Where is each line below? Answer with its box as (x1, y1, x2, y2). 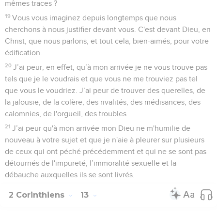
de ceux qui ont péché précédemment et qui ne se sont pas (5, 147, 206, 155)
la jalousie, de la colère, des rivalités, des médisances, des (5, 98, 201, 106)
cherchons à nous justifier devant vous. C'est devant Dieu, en (5, 25, 211, 33)
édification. (5, 48, 42, 57)
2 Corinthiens (9, 190, 67, 200)
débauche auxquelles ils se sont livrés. (5, 170, 135, 179)
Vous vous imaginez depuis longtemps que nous (12, 14, 177, 22)
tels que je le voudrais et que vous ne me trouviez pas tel (5, 75, 198, 83)
